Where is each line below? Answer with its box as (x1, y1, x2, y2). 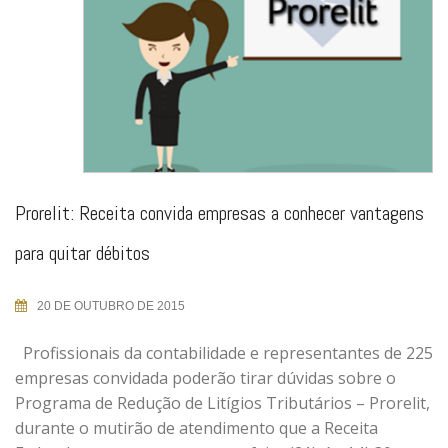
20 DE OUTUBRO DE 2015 (37, 298, 185, 313)
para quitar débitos (15, 239, 150, 266)
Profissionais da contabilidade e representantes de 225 (15, 341, 433, 364)
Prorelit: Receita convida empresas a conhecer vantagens (15, 199, 424, 226)
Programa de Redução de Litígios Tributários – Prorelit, (15, 391, 430, 414)
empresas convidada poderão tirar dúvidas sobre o (15, 366, 396, 389)
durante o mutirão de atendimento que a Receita (15, 416, 378, 439)
